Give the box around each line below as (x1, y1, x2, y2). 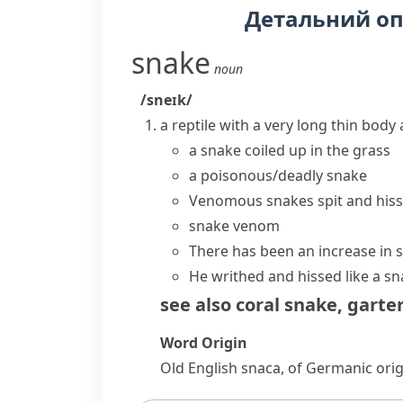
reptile (172, 115, 216, 135)
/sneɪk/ (140, 90, 193, 110)
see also (160, 292, 231, 317)
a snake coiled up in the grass (189, 140, 390, 160)
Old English (160, 358, 241, 378)
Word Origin (160, 333, 247, 353)
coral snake (236, 292, 337, 317)
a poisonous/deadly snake (189, 166, 367, 185)
